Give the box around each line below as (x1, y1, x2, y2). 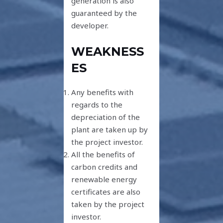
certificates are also (71, 186, 141, 197)
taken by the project (71, 199, 145, 209)
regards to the (71, 99, 123, 110)
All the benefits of (71, 149, 135, 159)
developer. (71, 20, 111, 31)
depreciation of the (71, 111, 140, 122)
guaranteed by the (71, 8, 137, 18)
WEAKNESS (71, 44, 144, 59)
